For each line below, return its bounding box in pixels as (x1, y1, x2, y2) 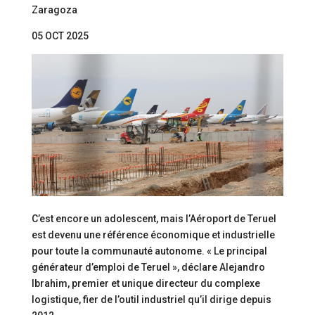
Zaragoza (31, 4, 77, 15)
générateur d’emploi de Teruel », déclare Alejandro (31, 261, 265, 273)
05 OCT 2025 (31, 30, 89, 41)
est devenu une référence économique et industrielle (31, 229, 275, 240)
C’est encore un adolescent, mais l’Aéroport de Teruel (31, 212, 276, 224)
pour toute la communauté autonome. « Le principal (31, 245, 267, 257)
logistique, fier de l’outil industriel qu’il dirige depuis (31, 293, 271, 305)
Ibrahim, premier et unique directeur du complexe (31, 277, 260, 289)
